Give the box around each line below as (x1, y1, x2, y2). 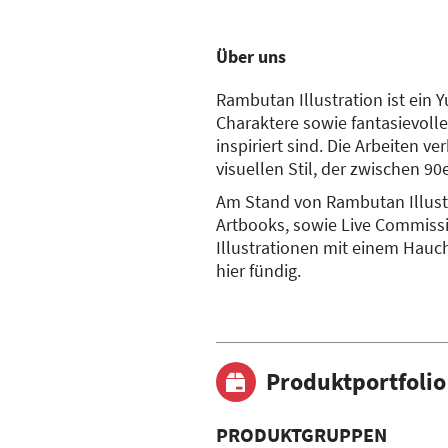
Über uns (216, 44, 286, 68)
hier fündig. (216, 258, 301, 282)
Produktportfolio (266, 365, 446, 397)
